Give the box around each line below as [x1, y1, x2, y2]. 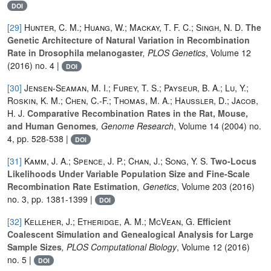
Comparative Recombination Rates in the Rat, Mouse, [25, 106, 248, 119]
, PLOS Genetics [143, 46, 206, 59]
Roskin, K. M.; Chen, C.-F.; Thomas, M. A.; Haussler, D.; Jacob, [7, 94, 258, 106]
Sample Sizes [7, 240, 62, 253]
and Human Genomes [7, 119, 96, 132]
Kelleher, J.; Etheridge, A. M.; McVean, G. [24, 215, 195, 227]
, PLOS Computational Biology [62, 240, 177, 253]
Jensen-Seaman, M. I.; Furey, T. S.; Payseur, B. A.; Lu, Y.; [24, 81, 249, 94]
